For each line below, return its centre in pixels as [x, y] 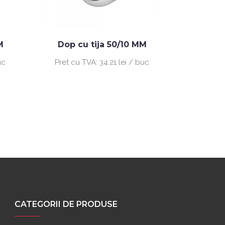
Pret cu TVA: [77, 62]
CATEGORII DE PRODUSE [66, 204]
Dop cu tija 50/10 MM [102, 44]
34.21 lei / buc [125, 62]
